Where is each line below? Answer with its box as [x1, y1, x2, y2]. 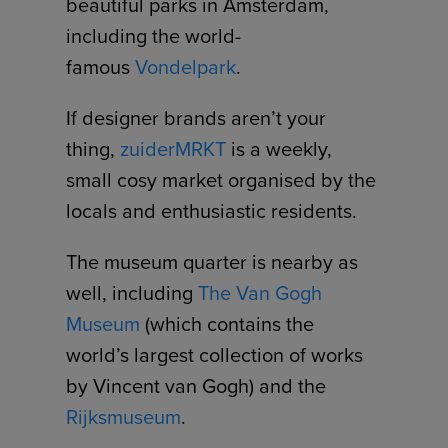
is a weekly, [226, 134, 333, 165]
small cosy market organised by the [66, 165, 377, 196]
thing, [66, 134, 121, 165]
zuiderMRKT [120, 134, 227, 165]
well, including [66, 278, 199, 309]
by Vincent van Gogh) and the [66, 371, 327, 402]
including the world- [66, 21, 242, 52]
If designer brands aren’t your [66, 103, 327, 134]
